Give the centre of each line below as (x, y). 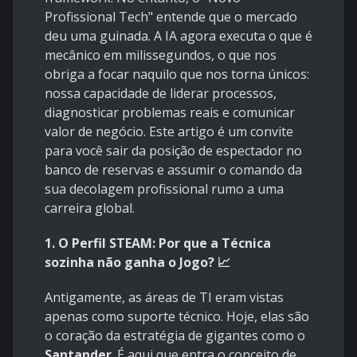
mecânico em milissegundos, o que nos (161, 55)
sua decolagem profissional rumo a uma (164, 189)
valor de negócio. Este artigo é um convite (169, 132)
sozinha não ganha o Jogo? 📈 (137, 263)
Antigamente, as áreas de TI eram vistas (164, 298)
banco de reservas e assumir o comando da (173, 170)
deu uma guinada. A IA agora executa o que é (178, 36)
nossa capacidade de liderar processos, (161, 94)
